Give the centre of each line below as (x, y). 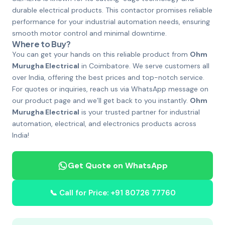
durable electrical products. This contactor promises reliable (112, 10)
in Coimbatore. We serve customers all (144, 66)
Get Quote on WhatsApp (118, 165)
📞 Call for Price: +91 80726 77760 (113, 193)
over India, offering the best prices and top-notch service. (108, 77)
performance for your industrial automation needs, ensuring (111, 22)
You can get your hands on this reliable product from (101, 54)
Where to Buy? (41, 44)
